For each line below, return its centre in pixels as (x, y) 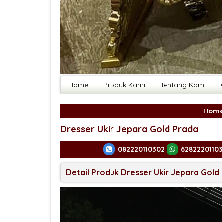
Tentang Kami (183, 84)
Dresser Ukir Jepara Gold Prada (129, 129)
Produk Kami (124, 84)
